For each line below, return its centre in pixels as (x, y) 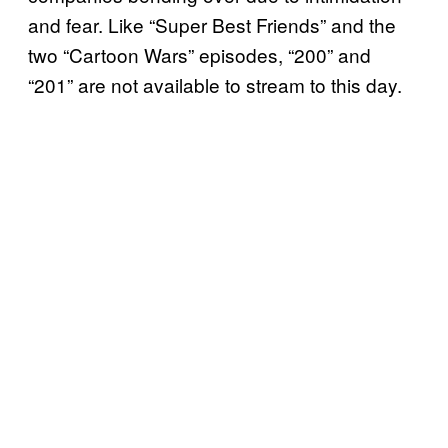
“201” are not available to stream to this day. (215, 84)
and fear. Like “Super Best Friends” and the (212, 24)
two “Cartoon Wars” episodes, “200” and (199, 54)
